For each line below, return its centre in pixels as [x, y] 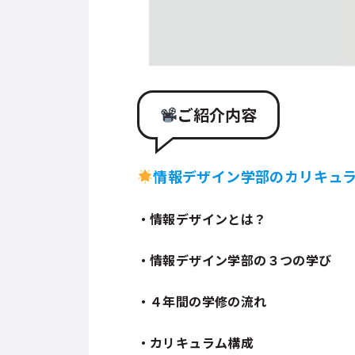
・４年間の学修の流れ [202, 301]
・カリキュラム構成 [195, 342]
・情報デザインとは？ [202, 218]
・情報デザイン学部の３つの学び [234, 260]
